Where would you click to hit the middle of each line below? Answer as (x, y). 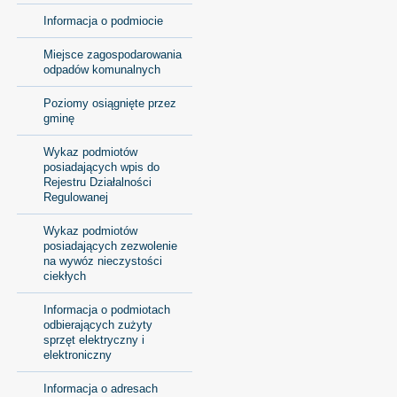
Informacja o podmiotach (106, 309)
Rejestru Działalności (97, 182)
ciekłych (64, 276)
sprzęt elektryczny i (93, 339)
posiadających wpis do (101, 167)
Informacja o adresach (100, 388)
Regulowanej (75, 197)
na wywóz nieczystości (102, 261)
